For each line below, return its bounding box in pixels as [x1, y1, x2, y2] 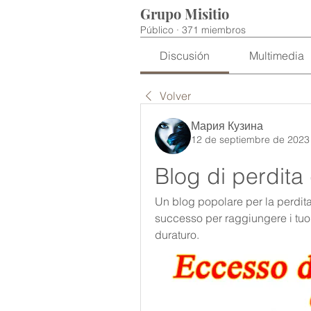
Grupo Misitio [140, 4, 229, 23]
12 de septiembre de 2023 [191, 133, 310, 146]
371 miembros [182, 24, 246, 36]
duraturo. [155, 228, 199, 242]
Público [140, 24, 174, 36]
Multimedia [249, 49, 304, 62]
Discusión [160, 49, 210, 62]
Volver [160, 89, 191, 103]
